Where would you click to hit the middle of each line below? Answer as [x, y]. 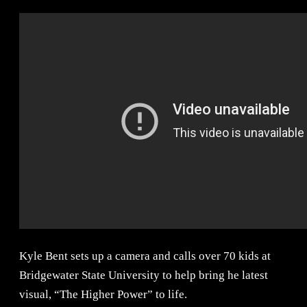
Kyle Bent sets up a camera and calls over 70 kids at [145, 256]
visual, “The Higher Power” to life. [103, 295]
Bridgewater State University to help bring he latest [144, 275]
